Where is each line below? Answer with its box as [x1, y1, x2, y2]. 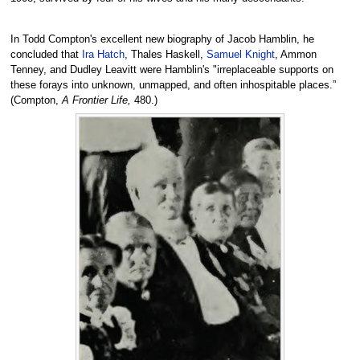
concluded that [10, 48, 82, 60]
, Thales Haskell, [124, 48, 207, 60]
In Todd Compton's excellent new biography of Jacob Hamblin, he [10, 33, 314, 45]
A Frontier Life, [61, 94, 131, 106]
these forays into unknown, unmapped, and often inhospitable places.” [10, 79, 336, 91]
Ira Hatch [81, 48, 125, 60]
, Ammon [274, 48, 317, 60]
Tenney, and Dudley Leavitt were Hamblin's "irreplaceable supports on [10, 63, 333, 76]
